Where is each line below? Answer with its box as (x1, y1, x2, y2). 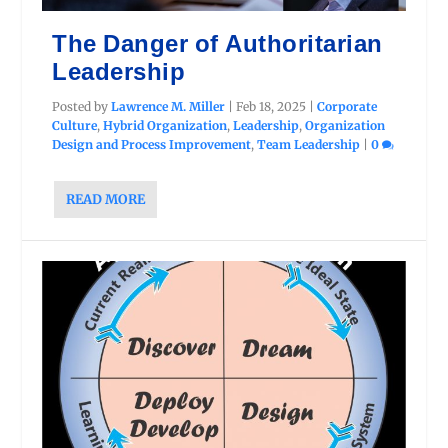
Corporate (317, 98, 378, 114)
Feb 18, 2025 (236, 98, 307, 114)
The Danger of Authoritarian (52, 22, 383, 66)
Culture (52, 117, 98, 133)
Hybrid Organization (103, 117, 228, 133)
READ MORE (66, 190, 146, 208)
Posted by (52, 98, 112, 114)
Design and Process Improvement (52, 136, 252, 152)
